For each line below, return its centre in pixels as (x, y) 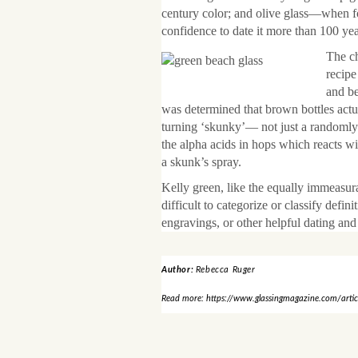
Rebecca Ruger (225, 270)
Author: (179, 270)
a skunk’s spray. (201, 162)
